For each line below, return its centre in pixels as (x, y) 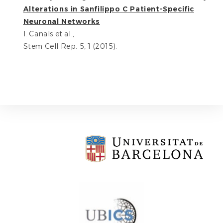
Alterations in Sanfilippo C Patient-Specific (109, 9)
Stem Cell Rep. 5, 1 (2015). (70, 46)
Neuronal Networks (61, 21)
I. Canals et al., (49, 34)
